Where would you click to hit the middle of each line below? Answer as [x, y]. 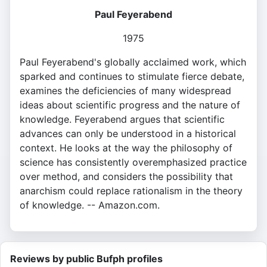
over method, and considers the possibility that [126, 177]
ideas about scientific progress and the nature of [130, 105]
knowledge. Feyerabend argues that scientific [122, 119]
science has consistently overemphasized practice [133, 162]
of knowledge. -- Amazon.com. [90, 205]
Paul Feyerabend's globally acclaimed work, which [133, 62]
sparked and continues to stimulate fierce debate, [132, 77]
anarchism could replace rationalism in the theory [131, 191]
